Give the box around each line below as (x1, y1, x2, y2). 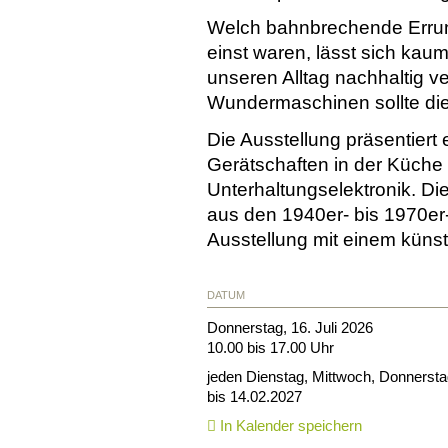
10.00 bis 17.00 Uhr (207, 338, 334, 356)
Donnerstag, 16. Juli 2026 (207, 318, 373, 336)
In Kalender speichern (216, 416, 362, 434)
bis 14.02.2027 (207, 387, 302, 405)
